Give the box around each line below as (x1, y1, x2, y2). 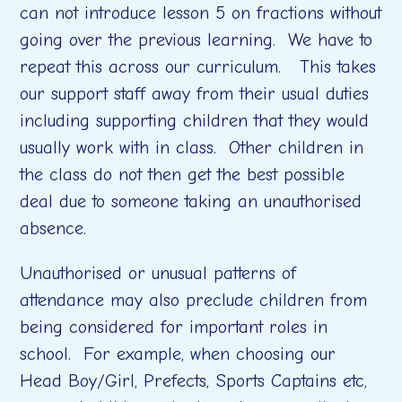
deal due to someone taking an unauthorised (20, 191, 363, 212)
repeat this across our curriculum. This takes (20, 57, 377, 77)
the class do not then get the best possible (20, 164, 345, 185)
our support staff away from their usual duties (20, 83, 370, 104)
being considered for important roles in (20, 317, 328, 337)
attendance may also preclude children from (20, 290, 368, 310)
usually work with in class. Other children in (20, 137, 364, 158)
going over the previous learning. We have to (20, 30, 373, 50)
